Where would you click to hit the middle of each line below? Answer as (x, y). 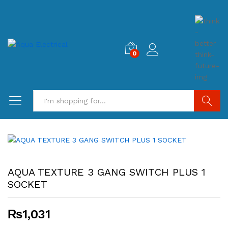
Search (207, 122)
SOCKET (27, 184)
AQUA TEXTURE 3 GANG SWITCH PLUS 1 (107, 172)
